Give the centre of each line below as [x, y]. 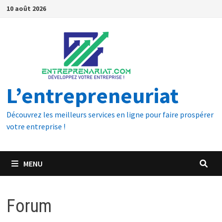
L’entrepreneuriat [92, 95]
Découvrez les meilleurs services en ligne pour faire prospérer [110, 114]
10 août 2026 [26, 8]
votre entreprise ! [36, 126]
